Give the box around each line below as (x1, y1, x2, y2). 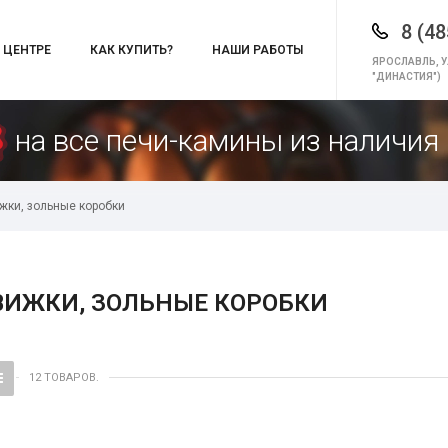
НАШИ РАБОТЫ (212, 43, 303, 57)
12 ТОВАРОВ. (29, 371, 99, 384)
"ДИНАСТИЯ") (372, 70, 442, 82)
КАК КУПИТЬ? (90, 43, 173, 57)
